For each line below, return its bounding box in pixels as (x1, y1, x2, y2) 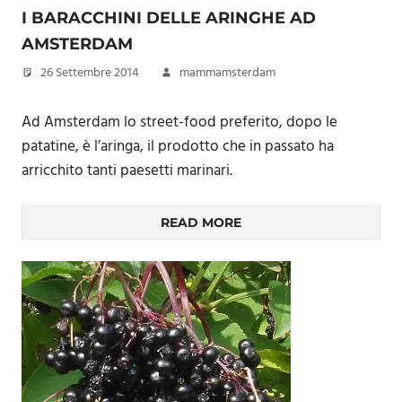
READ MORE (161, 214, 241, 231)
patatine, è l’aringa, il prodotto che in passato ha (22, 134, 334, 159)
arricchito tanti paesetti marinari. (22, 158, 232, 183)
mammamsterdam (179, 63, 275, 83)
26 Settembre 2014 (40, 63, 139, 83)
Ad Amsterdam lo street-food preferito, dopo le (22, 109, 337, 135)
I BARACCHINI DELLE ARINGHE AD (22, 8, 316, 28)
